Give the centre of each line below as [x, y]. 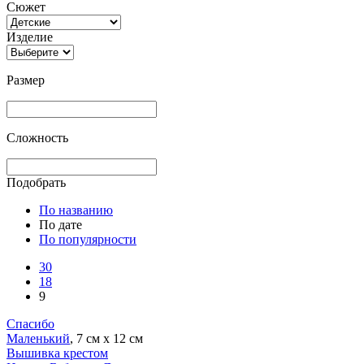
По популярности [88, 239]
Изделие [30, 37]
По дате [61, 224]
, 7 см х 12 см [106, 338]
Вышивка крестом [57, 353]
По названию [76, 210]
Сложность [37, 137]
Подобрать [36, 182]
